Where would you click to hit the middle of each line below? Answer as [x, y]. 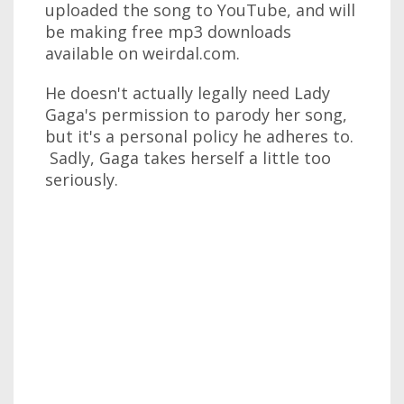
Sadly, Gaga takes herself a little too [188, 158]
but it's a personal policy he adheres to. [199, 136]
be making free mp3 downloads [168, 32]
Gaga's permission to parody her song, [196, 115]
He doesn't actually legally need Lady [188, 93]
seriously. [82, 179]
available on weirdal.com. [142, 53]
